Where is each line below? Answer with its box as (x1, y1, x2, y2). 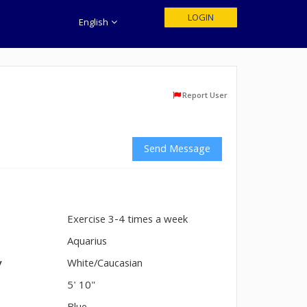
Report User (182, 90, 228, 103)
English (79, 16, 111, 31)
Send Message (144, 141, 210, 159)
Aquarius (67, 234, 108, 251)
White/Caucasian (67, 256, 143, 273)
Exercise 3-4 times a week (67, 212, 188, 230)
